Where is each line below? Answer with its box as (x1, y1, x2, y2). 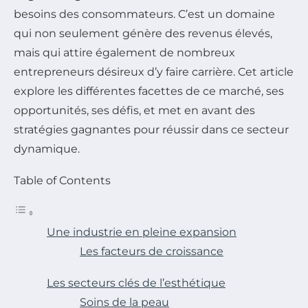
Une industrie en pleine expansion (47, 225, 236, 239)
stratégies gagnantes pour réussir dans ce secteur (14, 123, 289, 137)
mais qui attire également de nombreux (14, 46, 235, 60)
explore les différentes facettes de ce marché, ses (14, 85, 284, 98)
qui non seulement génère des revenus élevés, (14, 27, 272, 41)
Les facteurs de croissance (80, 245, 223, 258)
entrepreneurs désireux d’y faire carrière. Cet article (14, 65, 294, 79)
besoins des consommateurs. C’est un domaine (14, 8, 275, 21)
